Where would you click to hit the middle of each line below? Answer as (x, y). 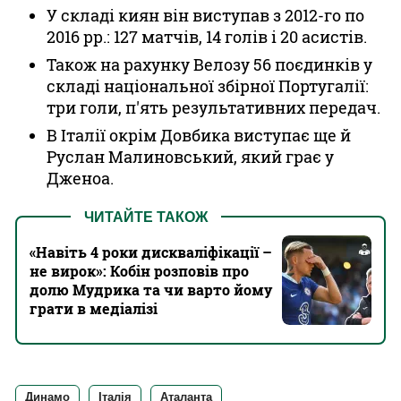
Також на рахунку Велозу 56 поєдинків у (209, 64)
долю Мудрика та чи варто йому (151, 290)
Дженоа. (80, 178)
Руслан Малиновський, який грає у (190, 157)
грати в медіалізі (94, 308)
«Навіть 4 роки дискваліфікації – (151, 252)
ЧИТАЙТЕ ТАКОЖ (146, 217)
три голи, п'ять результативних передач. (213, 107)
